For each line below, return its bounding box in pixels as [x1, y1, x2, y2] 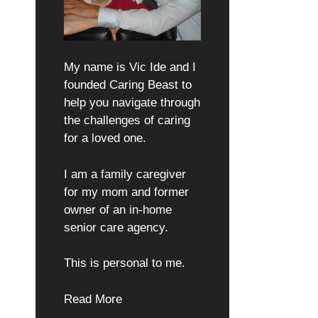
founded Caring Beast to [63, 78, 192, 92]
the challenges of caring [63, 114, 190, 127]
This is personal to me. [63, 256, 185, 270]
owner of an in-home [63, 202, 172, 216]
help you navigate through [63, 96, 200, 109]
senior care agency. [63, 220, 168, 234]
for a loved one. [63, 131, 146, 145]
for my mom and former [63, 185, 189, 199]
